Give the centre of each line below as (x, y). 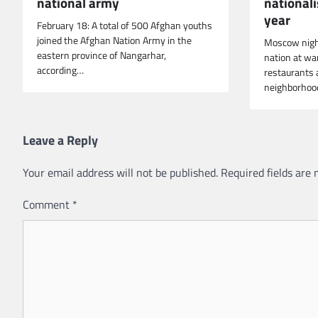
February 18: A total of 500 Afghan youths (125, 25)
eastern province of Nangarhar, (102, 55)
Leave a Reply (60, 140)
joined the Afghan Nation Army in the (114, 40)
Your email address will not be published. (120, 172)
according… (60, 70)
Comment (48, 204)
